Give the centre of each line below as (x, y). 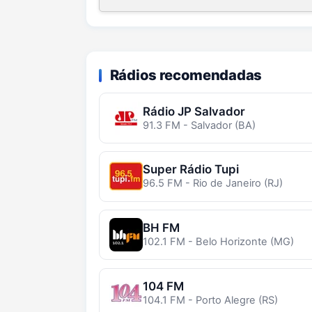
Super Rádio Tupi (190, 170)
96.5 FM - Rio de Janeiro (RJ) (212, 184)
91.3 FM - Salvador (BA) (199, 125)
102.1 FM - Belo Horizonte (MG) (218, 242)
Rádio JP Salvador (194, 111)
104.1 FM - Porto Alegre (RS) (210, 300)
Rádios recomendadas (186, 75)
